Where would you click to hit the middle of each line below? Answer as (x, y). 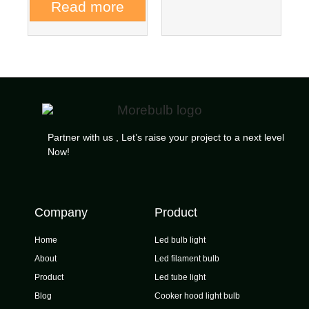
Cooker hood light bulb (197, 296)
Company (61, 212)
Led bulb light (180, 240)
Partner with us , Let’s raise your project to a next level (166, 137)
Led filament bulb (187, 258)
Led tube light (180, 277)
